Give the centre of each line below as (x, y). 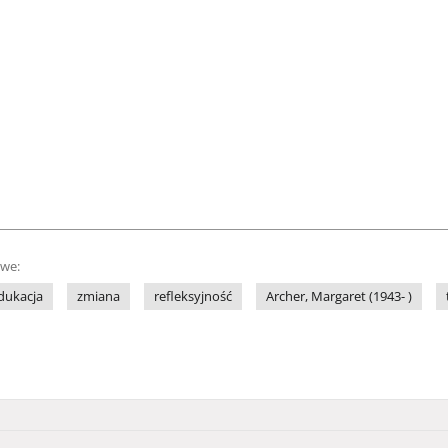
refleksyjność (193, 296)
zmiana (98, 296)
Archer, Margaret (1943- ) (339, 296)
